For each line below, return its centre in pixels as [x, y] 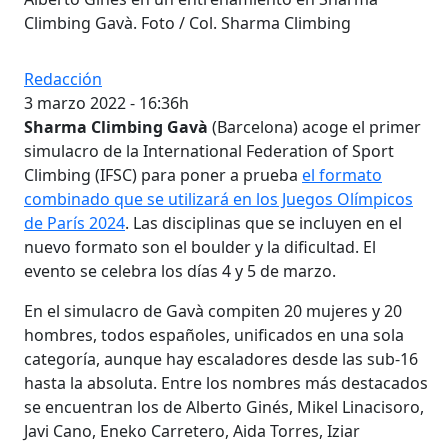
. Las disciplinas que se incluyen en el [263, 222]
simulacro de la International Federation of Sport [209, 150]
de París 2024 [74, 222]
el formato [342, 174]
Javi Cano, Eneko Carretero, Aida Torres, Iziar [192, 430]
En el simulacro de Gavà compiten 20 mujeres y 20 [213, 310]
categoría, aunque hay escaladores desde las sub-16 [221, 358]
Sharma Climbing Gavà [116, 126]
